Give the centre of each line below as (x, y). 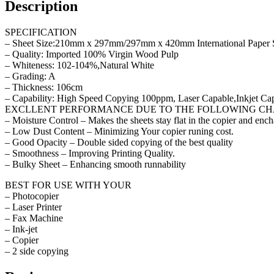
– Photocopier (32, 196)
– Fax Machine (34, 218)
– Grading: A (30, 76)
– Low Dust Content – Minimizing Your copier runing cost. (119, 131)
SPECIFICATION (41, 32)
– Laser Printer (33, 207)
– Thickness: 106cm (44, 87)
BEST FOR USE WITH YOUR (68, 185)
